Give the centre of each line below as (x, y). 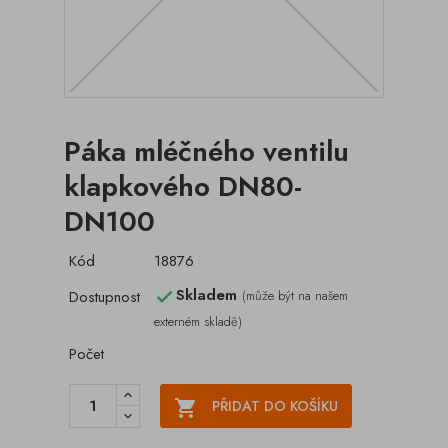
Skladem (209, 295)
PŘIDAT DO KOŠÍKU (275, 406)
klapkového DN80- (183, 186)
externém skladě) (198, 321)
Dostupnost (104, 297)
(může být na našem (295, 296)
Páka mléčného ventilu (206, 151)
